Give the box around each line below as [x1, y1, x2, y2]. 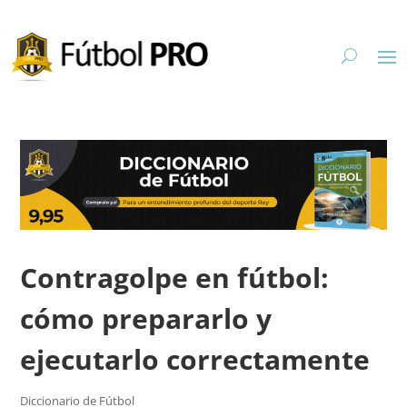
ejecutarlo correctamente [20, 341, 371, 379]
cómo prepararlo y [20, 300, 273, 338]
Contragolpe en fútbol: [20, 259, 330, 297]
